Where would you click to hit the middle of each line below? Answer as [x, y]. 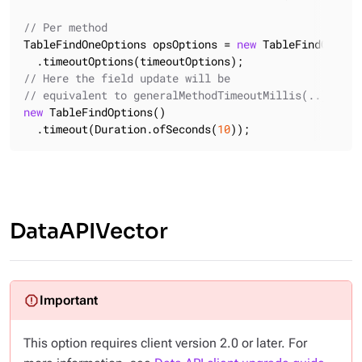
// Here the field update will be [127, 78]
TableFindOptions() [104, 112]
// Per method [65, 27]
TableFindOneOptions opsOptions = [130, 44]
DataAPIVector [89, 232]
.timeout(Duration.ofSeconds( [120, 129]
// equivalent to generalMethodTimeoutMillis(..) [175, 95]
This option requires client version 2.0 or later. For [165, 343]
